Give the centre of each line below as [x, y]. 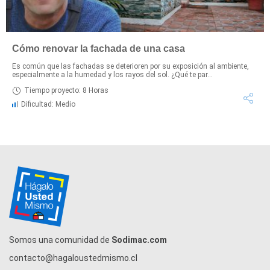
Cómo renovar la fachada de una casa [99, 48]
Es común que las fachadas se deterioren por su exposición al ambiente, [130, 66]
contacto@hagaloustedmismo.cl [73, 258]
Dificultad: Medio [48, 104]
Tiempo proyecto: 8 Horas [66, 91]
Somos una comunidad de [60, 240]
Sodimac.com [139, 240]
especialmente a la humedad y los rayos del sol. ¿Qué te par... [112, 74]
